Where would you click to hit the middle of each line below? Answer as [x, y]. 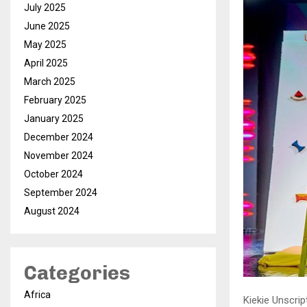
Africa [37, 295]
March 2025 [50, 82]
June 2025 [47, 26]
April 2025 [46, 63]
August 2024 [52, 211]
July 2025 [45, 8]
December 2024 [59, 137]
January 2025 [54, 119]
